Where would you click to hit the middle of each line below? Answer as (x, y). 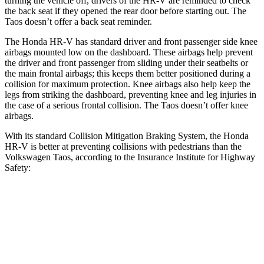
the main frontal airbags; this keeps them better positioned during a (128, 73)
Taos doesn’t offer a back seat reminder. (78, 21)
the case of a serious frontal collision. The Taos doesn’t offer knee (126, 105)
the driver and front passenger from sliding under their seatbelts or (126, 62)
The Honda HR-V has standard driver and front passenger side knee (131, 41)
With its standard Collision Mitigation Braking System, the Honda (127, 136)
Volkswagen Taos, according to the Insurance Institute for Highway (130, 157)
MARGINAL (204, 232)
